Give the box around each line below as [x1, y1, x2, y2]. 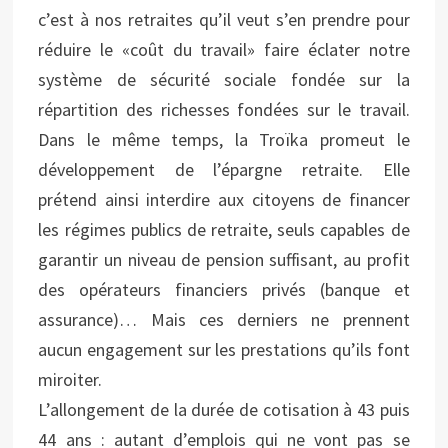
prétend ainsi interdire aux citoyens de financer [38, 188, 410, 211]
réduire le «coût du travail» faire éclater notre [38, 38, 410, 61]
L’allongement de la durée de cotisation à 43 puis [38, 398, 410, 421]
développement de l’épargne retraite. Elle [38, 158, 410, 181]
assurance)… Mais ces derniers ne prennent [38, 308, 410, 331]
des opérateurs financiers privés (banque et [38, 278, 410, 301]
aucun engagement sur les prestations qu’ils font [38, 338, 410, 361]
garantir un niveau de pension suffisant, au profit [38, 248, 410, 271]
